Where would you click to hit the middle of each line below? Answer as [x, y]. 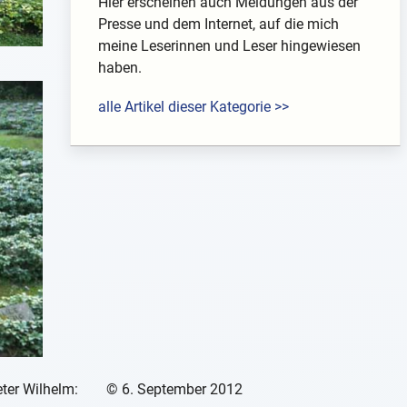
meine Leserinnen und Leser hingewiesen [229, 45]
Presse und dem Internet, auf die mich [218, 24]
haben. [119, 67]
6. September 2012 [182, 390]
